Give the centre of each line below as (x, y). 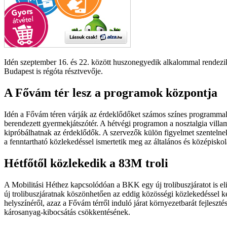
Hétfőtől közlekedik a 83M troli (86, 163)
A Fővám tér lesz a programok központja (111, 92)
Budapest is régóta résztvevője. (53, 71)
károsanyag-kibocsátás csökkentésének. (67, 212)
